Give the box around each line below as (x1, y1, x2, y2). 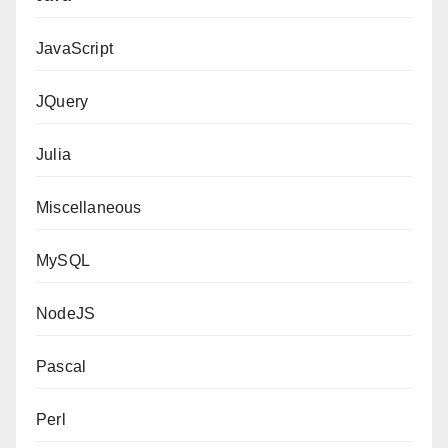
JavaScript (36, 40, 113, 57)
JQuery (36, 93, 89, 110)
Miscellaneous (36, 199, 142, 216)
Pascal (36, 358, 87, 375)
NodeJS (36, 305, 96, 322)
